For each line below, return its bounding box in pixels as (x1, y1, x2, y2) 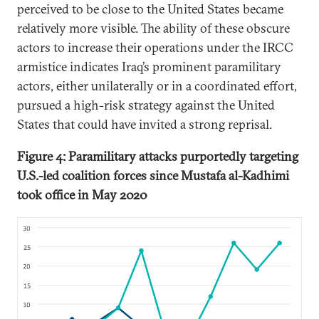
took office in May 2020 (17, 187, 147, 204)
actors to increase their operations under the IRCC (17, 39, 293, 56)
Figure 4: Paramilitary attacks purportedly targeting (17, 148, 298, 165)
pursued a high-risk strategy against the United (17, 97, 275, 114)
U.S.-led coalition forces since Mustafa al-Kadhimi (17, 167, 289, 184)
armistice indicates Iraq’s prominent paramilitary (17, 58, 281, 75)
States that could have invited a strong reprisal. (17, 116, 275, 133)
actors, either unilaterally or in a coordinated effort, (17, 78, 297, 95)
